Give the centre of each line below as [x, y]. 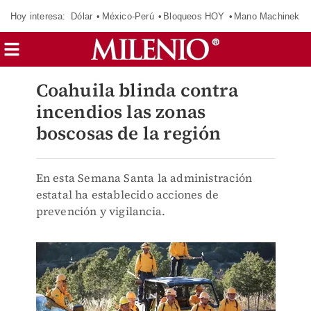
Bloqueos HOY [194, 16]
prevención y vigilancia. [101, 211]
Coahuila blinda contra [137, 90]
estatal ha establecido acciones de [127, 194]
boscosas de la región [128, 133]
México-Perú [128, 16]
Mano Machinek [267, 16]
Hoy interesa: [38, 16]
